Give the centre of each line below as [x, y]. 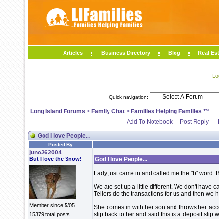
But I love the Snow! [55, 159]
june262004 [45, 153]
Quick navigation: [129, 97]
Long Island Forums [58, 111]
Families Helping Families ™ [170, 111]
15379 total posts [50, 214]
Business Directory [125, 53]
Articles [73, 53]
